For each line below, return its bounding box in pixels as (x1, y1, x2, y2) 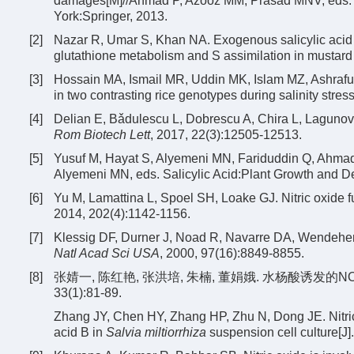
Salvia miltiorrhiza (106, 326, 206, 339)
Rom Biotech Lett (54, 128, 150, 141)
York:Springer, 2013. (54, 9, 168, 23)
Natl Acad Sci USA (54, 247, 160, 260)
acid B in (54, 326, 106, 339)
